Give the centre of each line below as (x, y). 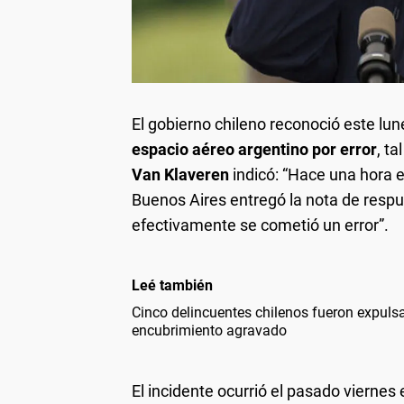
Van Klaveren (180, 175)
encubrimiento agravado (209, 331)
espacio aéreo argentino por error (254, 150)
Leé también (172, 286)
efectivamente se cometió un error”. (260, 225)
